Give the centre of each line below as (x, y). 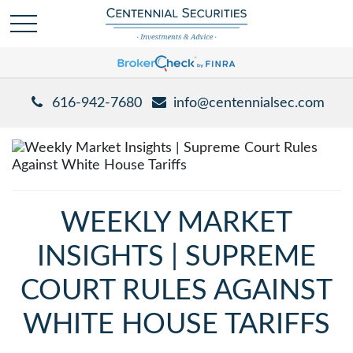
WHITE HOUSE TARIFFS (176, 325)
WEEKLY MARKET (176, 223)
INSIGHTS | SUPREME (176, 257)
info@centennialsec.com (249, 103)
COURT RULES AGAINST (176, 291)
